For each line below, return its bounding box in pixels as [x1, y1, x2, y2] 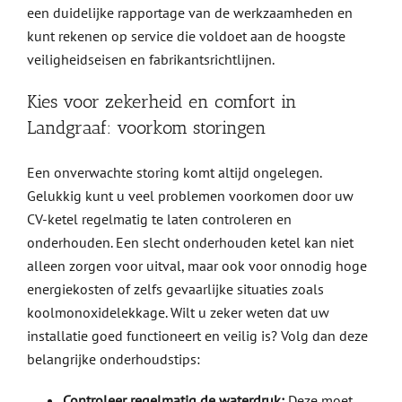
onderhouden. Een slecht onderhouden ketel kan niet [26, 233, 354, 252]
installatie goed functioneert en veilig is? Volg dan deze [26, 327, 368, 345]
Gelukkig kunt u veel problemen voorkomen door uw [26, 187, 354, 205]
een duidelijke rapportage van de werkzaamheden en [26, 4, 353, 22]
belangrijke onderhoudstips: [26, 350, 200, 369]
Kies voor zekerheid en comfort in [26, 91, 297, 113]
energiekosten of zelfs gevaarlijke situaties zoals [26, 280, 324, 299]
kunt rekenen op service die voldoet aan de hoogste [26, 27, 345, 46]
